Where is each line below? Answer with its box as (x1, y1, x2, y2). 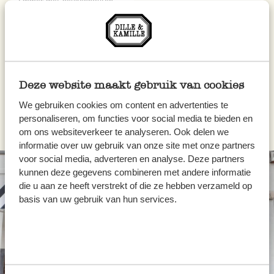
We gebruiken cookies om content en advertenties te (18, 100, 228, 111)
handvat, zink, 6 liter (18, 11, 89, 20)
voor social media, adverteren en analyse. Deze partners (18, 154, 245, 165)
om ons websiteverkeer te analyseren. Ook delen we (18, 127, 229, 138)
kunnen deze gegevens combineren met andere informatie (18, 167, 251, 178)
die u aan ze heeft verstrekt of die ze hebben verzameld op (18, 180, 252, 191)
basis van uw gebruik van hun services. (18, 194, 177, 205)
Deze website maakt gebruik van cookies (18, 78, 244, 92)
